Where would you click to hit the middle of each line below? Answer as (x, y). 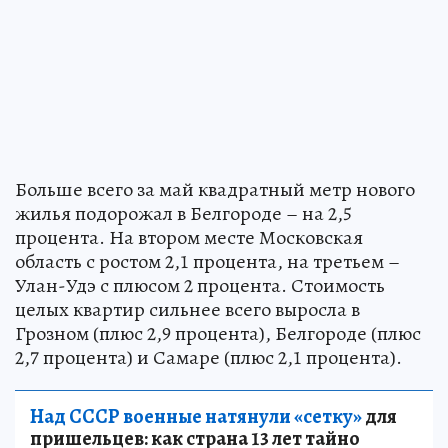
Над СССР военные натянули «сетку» (196, 417)
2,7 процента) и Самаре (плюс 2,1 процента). (208, 358)
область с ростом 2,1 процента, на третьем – (207, 262)
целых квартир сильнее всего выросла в (187, 310)
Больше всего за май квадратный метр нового (215, 190)
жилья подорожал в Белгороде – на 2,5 (183, 214)
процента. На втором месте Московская (189, 238)
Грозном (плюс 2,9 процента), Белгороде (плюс (218, 334)
